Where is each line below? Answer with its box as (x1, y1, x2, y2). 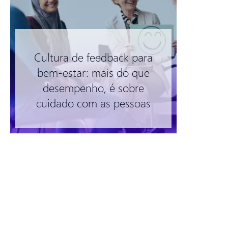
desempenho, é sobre (42, 79, 144, 95)
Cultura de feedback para (34, 49, 153, 65)
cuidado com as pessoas (36, 95, 151, 110)
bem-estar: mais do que (37, 64, 150, 80)
